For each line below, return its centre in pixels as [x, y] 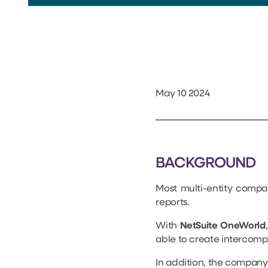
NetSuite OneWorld [223, 226]
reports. [173, 203]
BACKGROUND [206, 164]
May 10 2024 [183, 94]
